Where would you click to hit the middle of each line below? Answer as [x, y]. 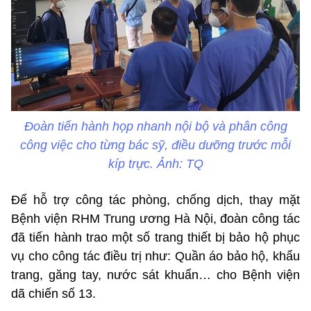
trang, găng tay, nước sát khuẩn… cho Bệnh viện [155, 275]
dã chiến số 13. [53, 294]
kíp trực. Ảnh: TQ [155, 164]
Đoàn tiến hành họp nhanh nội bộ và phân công [155, 127]
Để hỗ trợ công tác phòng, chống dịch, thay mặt [155, 200]
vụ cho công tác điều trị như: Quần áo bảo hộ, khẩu [155, 257]
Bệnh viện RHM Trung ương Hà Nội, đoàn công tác [155, 219]
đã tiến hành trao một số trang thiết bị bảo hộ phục [155, 238]
